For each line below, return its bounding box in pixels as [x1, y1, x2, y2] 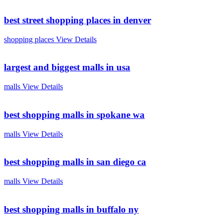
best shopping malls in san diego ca [4, 157, 146, 167]
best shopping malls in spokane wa [4, 109, 145, 120]
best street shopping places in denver [4, 14, 151, 25]
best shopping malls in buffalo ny [4, 204, 139, 215]
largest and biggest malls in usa [4, 62, 130, 73]
